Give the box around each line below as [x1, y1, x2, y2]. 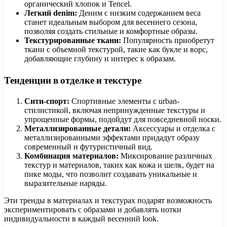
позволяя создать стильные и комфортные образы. [24, 26, 198, 35]
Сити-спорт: [24, 97, 69, 106]
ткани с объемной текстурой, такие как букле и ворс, [24, 45, 208, 54]
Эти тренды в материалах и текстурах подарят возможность [4, 196, 212, 205]
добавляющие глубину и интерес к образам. [24, 54, 176, 63]
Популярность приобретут [121, 35, 214, 45]
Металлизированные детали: [24, 124, 131, 133]
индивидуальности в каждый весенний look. [4, 214, 159, 223]
